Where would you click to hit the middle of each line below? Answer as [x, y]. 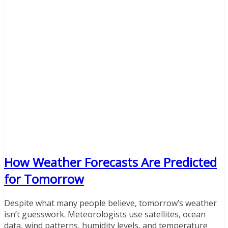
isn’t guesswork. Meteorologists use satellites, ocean [105, 214]
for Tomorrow [44, 179]
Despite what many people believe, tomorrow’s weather [110, 203]
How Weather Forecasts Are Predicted [110, 162]
